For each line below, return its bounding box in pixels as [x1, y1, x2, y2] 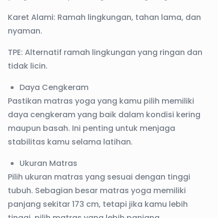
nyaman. [8, 25, 42, 36]
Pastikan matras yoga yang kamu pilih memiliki [8, 95, 194, 107]
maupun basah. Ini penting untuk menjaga [8, 123, 175, 134]
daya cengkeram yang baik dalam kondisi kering [8, 109, 200, 120]
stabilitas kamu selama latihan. [8, 136, 133, 147]
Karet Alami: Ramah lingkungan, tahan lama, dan [8, 12, 201, 23]
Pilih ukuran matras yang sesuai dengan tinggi [8, 171, 190, 182]
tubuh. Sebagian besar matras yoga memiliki [8, 185, 186, 196]
